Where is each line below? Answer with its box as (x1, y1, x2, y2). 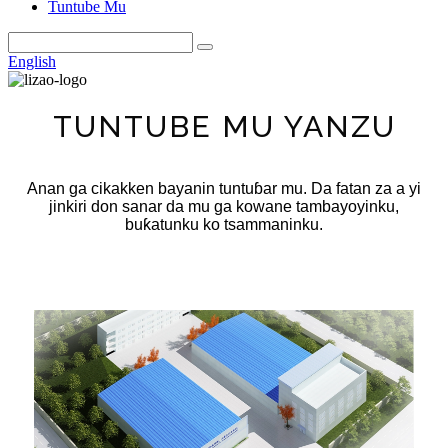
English (8, 53, 56, 70)
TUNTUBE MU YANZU (52, 109, 396, 144)
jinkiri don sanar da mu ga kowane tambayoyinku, (49, 198, 399, 215)
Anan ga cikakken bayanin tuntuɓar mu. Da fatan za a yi (27, 180, 421, 197)
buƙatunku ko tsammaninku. (125, 216, 323, 233)
